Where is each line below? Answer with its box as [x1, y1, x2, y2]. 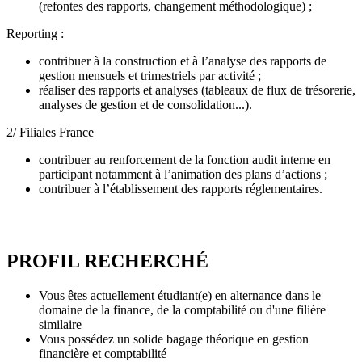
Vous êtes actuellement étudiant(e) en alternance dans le [39, 288, 321, 302]
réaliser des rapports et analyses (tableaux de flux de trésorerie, [39, 82, 356, 97]
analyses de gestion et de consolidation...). [39, 97, 252, 112]
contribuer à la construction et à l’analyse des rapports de [39, 53, 326, 68]
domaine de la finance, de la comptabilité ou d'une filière [39, 302, 326, 317]
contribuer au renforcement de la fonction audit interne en [39, 152, 330, 166]
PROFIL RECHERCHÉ [6, 250, 213, 271]
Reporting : [6, 26, 64, 40]
